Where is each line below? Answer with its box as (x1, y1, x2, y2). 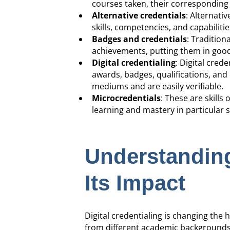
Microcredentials (91, 92, 161, 104)
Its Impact (84, 170, 185, 195)
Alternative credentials (91, 10, 186, 22)
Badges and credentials (91, 33, 187, 45)
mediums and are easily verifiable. (91, 81, 223, 92)
